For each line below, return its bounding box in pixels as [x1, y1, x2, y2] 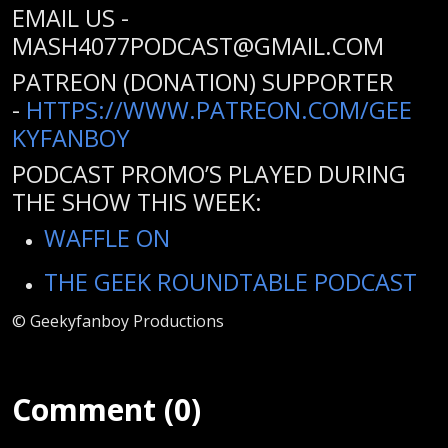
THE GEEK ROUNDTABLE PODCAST [44, 265, 417, 298]
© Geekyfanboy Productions [12, 309, 224, 332]
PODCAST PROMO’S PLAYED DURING [12, 157, 406, 190]
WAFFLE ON [44, 221, 170, 254]
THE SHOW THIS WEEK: [12, 185, 262, 218]
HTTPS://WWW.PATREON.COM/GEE [26, 93, 412, 126]
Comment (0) [12, 388, 201, 430]
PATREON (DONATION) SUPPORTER [12, 65, 394, 98]
